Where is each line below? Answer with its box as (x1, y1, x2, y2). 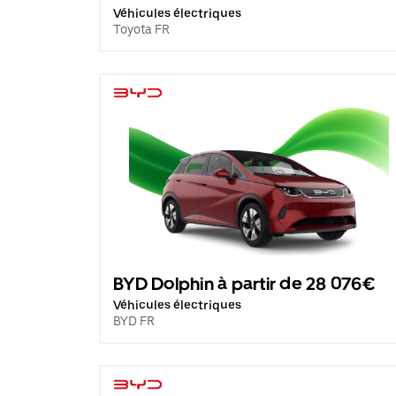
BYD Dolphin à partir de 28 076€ (113, 273, 376, 294)
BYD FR (113, 314, 155, 328)
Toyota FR (113, 22, 170, 36)
